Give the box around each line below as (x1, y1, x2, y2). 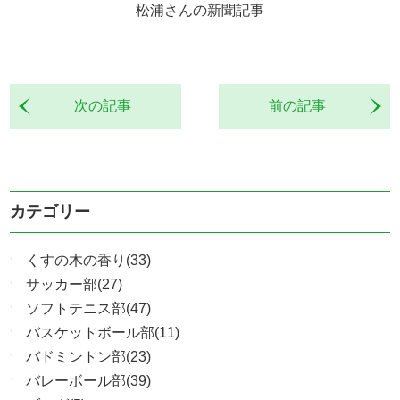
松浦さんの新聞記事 (136, 2, 264, 18)
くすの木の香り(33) (26, 252, 152, 268)
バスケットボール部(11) (26, 324, 180, 340)
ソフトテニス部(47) (26, 300, 152, 316)
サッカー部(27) (26, 276, 123, 292)
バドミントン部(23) (26, 348, 152, 364)
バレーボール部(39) (26, 372, 152, 388)
